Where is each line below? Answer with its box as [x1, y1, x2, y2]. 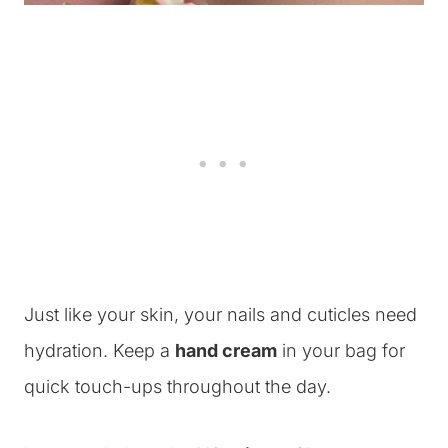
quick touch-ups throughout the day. [24, 376, 331, 397]
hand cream [175, 340, 277, 361]
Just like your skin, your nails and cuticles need [24, 304, 417, 325]
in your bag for [277, 340, 405, 361]
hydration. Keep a [24, 340, 175, 361]
